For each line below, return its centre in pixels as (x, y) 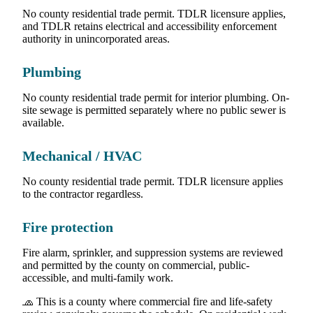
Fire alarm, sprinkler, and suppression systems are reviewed (153, 252)
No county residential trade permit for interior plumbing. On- (156, 97)
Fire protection (68, 227)
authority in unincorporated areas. (96, 38)
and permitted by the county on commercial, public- (136, 265)
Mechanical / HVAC (82, 156)
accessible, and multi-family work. (98, 277)
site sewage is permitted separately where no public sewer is (154, 110)
